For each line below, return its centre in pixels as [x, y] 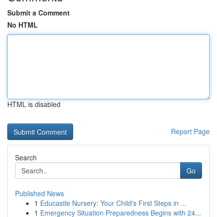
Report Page [190, 131]
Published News [39, 193]
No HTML [23, 25]
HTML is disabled [34, 104]
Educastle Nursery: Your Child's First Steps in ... [113, 203]
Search [26, 157]
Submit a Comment [39, 13]
